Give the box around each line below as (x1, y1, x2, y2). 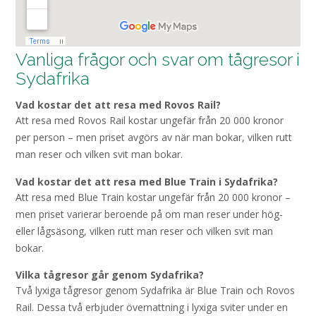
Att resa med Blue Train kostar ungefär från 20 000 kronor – (16, 190, 291, 204)
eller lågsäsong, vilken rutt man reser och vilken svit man (16, 224, 273, 238)
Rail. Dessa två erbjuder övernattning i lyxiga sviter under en (16, 300, 288, 315)
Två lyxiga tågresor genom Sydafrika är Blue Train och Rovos (16, 284, 295, 298)
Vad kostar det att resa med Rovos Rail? (16, 98, 221, 112)
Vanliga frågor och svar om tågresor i (16, 48, 300, 70)
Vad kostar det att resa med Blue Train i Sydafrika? (16, 174, 278, 188)
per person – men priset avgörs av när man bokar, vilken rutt (16, 130, 292, 145)
